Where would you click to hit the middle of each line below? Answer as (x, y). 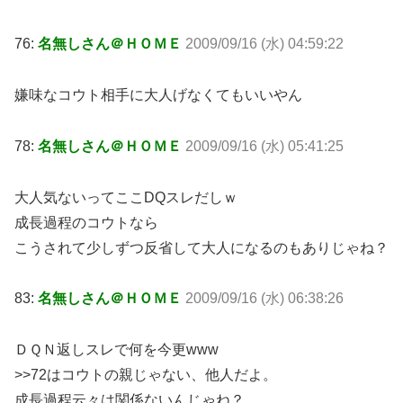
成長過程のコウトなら (86, 222)
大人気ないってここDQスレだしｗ (126, 197)
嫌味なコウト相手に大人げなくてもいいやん (158, 95)
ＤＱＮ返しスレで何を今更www (116, 350)
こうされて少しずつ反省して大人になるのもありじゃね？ (201, 247)
